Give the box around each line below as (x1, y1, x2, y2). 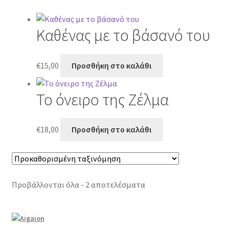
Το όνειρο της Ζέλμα (36, 89, 169, 110)
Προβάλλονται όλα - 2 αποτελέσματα (11, 179, 145, 190)
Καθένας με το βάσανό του (36, 25, 210, 46)
